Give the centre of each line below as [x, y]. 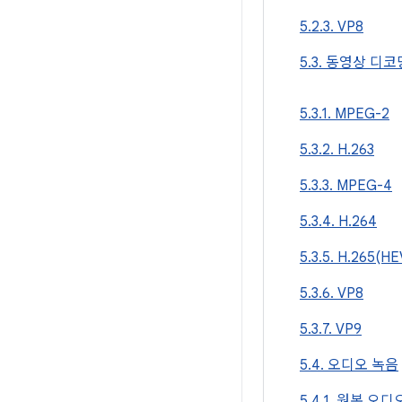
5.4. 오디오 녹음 [349, 365]
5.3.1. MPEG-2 [345, 114]
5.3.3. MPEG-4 [346, 186]
